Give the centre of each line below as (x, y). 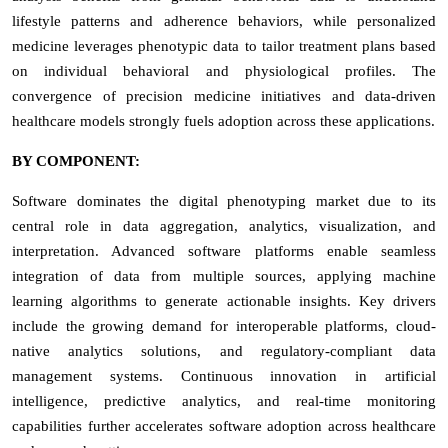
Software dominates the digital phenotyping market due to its (224, 200)
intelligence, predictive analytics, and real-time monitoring (224, 400)
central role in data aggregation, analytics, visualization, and (224, 225)
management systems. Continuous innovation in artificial (224, 375)
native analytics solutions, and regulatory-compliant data (224, 350)
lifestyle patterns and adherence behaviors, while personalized (224, 20)
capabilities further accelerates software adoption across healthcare (224, 425)
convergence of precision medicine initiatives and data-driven (224, 95)
